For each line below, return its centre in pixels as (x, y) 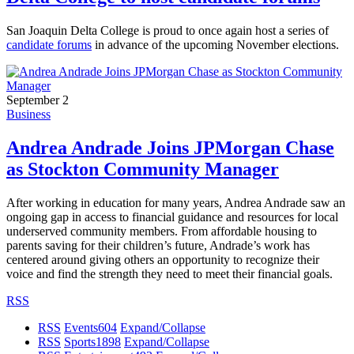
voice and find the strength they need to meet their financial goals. (169, 273)
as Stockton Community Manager (143, 169)
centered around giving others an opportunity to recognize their (163, 259)
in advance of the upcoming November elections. (215, 45)
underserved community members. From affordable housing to (162, 231)
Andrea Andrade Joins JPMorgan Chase (170, 147)
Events (81, 327)
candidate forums (49, 45)
